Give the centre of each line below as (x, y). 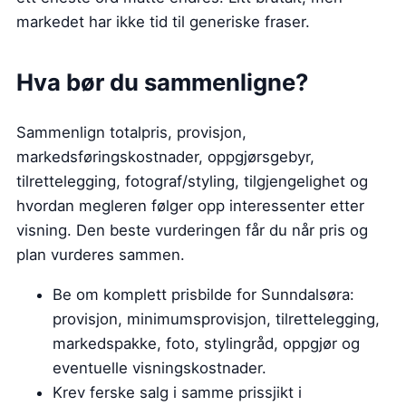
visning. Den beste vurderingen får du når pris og (192, 230)
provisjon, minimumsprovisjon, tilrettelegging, (216, 319)
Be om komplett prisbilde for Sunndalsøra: (203, 294)
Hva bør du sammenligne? (162, 82)
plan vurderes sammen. (101, 254)
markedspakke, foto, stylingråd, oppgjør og (206, 343)
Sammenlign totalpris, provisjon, (131, 132)
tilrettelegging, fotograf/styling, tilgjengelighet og (192, 181)
